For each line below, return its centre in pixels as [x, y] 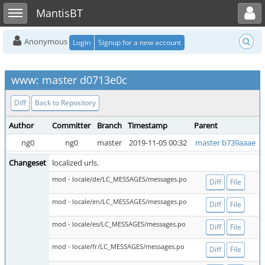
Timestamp [148, 125]
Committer [71, 125]
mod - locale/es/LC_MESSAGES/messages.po [119, 224]
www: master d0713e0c [69, 80]
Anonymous [46, 41]
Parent [206, 125]
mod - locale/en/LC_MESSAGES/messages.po [119, 201]
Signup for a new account [140, 42]
